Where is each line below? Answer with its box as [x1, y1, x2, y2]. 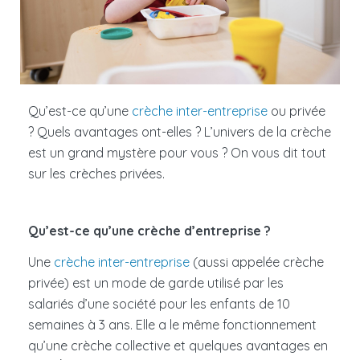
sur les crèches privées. [28, 165, 165, 182]
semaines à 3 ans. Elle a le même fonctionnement [28, 316, 317, 333]
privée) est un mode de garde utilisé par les [28, 274, 284, 291]
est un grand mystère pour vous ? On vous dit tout [28, 144, 326, 161]
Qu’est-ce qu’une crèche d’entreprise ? [28, 222, 271, 239]
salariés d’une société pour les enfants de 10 [28, 295, 290, 312]
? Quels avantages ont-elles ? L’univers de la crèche [28, 123, 331, 140]
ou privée [268, 102, 325, 119]
